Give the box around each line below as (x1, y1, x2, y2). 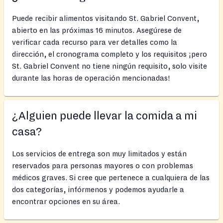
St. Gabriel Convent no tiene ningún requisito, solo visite (12, 62, 207, 70)
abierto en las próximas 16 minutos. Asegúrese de (12, 26, 182, 34)
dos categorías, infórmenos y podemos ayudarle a (12, 185, 184, 194)
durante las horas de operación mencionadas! (12, 74, 170, 82)
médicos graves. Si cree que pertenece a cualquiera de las (12, 173, 210, 182)
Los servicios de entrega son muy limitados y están (12, 149, 187, 158)
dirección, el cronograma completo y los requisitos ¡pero (12, 50, 207, 58)
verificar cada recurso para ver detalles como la (12, 38, 177, 46)
